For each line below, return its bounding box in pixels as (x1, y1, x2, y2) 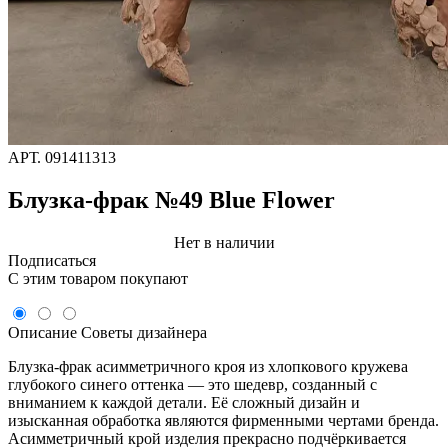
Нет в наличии (173, 233, 275, 251)
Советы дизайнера (81, 323, 207, 341)
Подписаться (8, 251, 96, 269)
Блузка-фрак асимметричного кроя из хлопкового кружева (8, 357, 408, 375)
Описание (8, 323, 77, 341)
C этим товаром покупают (8, 269, 188, 287)
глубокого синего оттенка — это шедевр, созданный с (8, 375, 377, 393)
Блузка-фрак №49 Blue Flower (8, 186, 335, 213)
